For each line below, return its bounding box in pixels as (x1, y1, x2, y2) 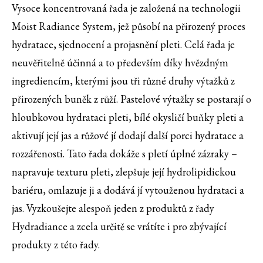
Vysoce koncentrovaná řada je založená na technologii (12, 1, 241, 15)
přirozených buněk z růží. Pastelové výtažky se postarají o (12, 92, 251, 106)
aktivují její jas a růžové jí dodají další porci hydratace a (12, 129, 244, 143)
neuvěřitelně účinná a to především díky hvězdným (12, 56, 228, 70)
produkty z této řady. (12, 238, 100, 252)
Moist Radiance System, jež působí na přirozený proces (12, 19, 245, 33)
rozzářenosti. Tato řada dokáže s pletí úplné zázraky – (12, 147, 237, 161)
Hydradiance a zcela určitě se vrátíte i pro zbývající (12, 220, 227, 234)
